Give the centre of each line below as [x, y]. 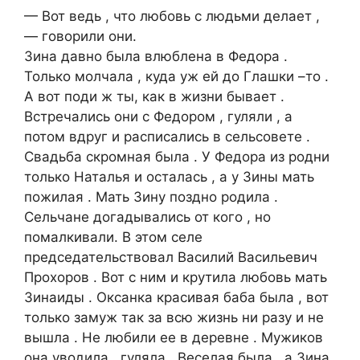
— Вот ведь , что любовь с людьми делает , [172, 16]
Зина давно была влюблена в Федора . [156, 57]
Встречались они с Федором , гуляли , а [158, 117]
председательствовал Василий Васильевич [171, 258]
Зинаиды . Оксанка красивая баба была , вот [176, 298]
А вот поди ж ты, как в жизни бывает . [154, 97]
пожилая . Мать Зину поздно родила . [151, 197]
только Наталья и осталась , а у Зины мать [169, 177]
